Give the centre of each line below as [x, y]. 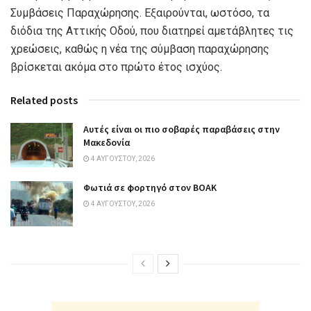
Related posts [44, 100]
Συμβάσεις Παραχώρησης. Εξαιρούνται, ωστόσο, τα [140, 13]
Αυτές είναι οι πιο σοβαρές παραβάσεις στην [182, 129]
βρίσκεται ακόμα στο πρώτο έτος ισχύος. [116, 67]
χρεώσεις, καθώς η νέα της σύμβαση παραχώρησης [140, 49]
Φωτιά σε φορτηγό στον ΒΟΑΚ [150, 188]
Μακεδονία [107, 142]
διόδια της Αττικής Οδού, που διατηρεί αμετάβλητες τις [152, 31]
